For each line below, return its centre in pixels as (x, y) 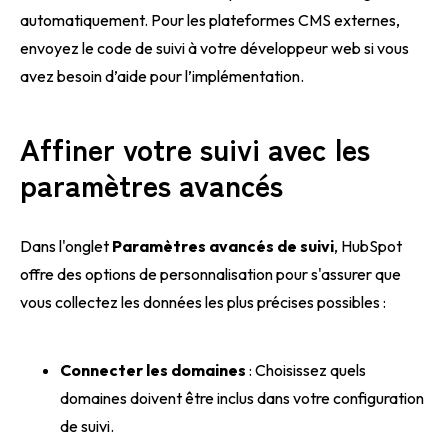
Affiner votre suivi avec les (195, 147)
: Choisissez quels (306, 369)
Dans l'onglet (66, 245)
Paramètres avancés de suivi (223, 245)
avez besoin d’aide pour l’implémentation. (162, 75)
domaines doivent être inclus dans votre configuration (242, 397)
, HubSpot (368, 245)
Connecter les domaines (153, 369)
